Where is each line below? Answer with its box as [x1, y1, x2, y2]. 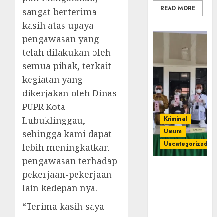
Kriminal [164, 114, 188, 124]
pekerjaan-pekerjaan [22, 169, 112, 181]
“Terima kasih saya [22, 201, 104, 213]
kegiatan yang [22, 74, 83, 86]
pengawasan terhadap [22, 155, 117, 167]
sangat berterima [22, 6, 97, 18]
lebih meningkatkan [22, 141, 109, 154]
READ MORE [160, 4, 196, 13]
